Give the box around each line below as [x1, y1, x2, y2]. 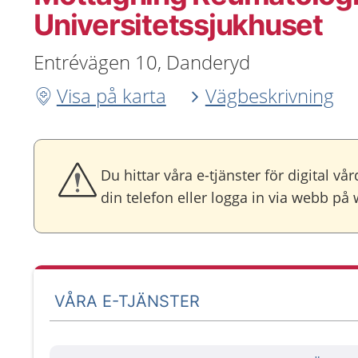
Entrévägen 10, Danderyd [34, 49, 250, 75]
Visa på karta [56, 82, 166, 109]
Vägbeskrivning [205, 82, 334, 109]
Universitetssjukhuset [34, 7, 323, 42]
